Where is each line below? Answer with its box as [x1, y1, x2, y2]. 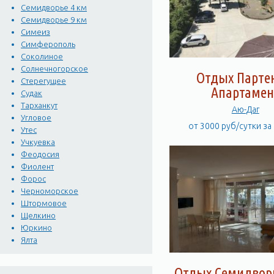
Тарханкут [21, 101, 58, 110]
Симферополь [21, 40, 76, 49]
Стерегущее [21, 76, 67, 86]
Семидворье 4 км [21, 3, 87, 12]
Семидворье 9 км [21, 15, 87, 24]
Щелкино [21, 211, 56, 220]
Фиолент [21, 162, 54, 171]
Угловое [21, 113, 52, 122]
